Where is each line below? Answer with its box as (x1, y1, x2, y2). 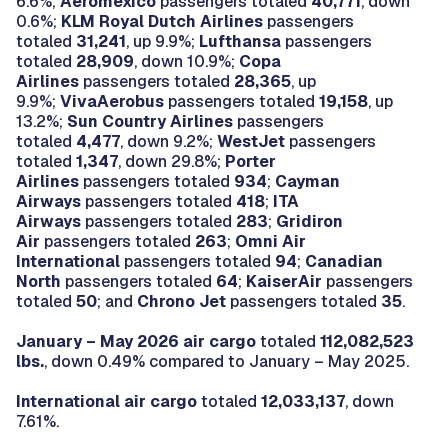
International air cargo (16, 390, 197, 412)
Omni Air (235, 230, 306, 252)
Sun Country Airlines (67, 110, 233, 132)
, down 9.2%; (120, 130, 217, 152)
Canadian (305, 250, 383, 272)
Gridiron (276, 210, 343, 232)
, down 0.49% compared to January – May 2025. (44, 350, 409, 372)
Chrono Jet (137, 290, 230, 312)
